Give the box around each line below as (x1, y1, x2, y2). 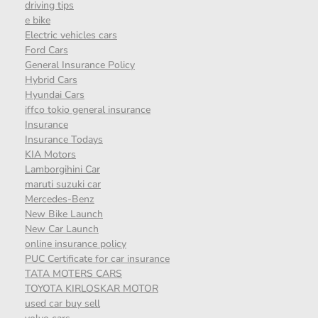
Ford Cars (25, 43, 68, 57)
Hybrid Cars (25, 73, 77, 87)
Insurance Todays (25, 133, 103, 147)
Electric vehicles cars (25, 28, 117, 43)
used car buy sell (25, 297, 100, 311)
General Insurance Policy (25, 58, 135, 72)
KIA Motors (25, 148, 76, 162)
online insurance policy (25, 237, 126, 251)
